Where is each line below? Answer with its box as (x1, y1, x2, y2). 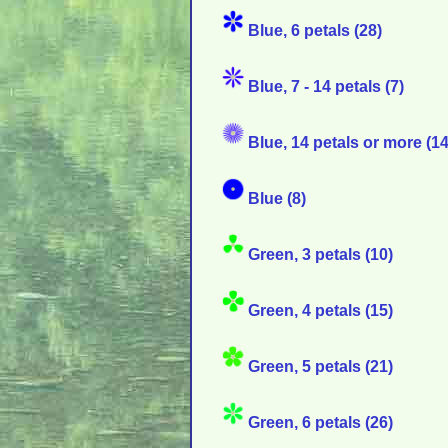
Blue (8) (248, 189, 306, 208)
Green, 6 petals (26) (248, 413, 393, 432)
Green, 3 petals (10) (248, 245, 393, 264)
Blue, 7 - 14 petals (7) (248, 77, 404, 96)
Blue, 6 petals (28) (248, 21, 382, 40)
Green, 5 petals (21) (248, 357, 393, 376)
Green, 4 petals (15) (248, 301, 393, 320)
